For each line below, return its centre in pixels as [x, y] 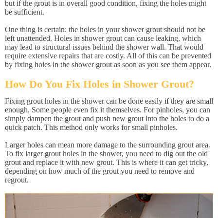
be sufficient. [25, 12]
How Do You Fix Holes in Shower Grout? [100, 84]
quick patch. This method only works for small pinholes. [91, 127]
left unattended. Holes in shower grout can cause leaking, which [103, 38]
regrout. [17, 180]
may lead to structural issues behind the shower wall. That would [104, 47]
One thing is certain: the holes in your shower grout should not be [105, 29]
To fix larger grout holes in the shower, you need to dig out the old [106, 154]
